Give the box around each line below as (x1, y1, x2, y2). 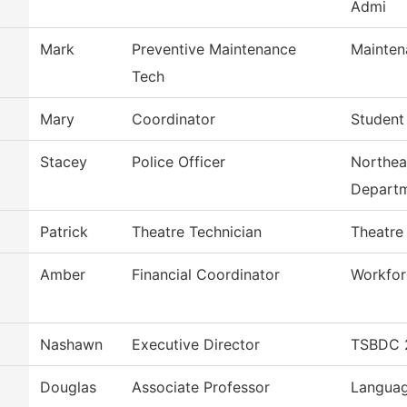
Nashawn (40, 335, 103, 354)
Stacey (40, 153, 87, 172)
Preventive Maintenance (132, 40, 296, 59)
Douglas (40, 378, 96, 397)
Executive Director (132, 335, 260, 354)
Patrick (40, 223, 88, 242)
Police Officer (132, 153, 225, 172)
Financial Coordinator (132, 265, 280, 284)
